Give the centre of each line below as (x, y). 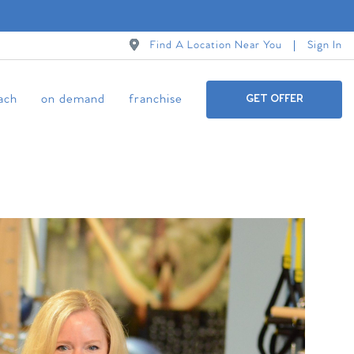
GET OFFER (274, 99)
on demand (73, 99)
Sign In (325, 45)
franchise (156, 99)
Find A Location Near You (216, 45)
